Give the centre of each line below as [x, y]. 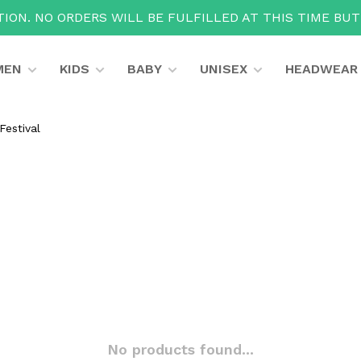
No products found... [180, 349]
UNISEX [223, 69]
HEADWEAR [321, 69]
